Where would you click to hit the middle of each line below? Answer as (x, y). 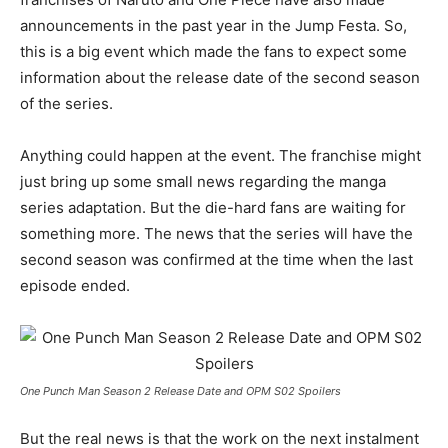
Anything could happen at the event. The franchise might (220, 155)
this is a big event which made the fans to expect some (213, 51)
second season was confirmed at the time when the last (216, 259)
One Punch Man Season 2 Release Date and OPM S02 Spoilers (180, 391)
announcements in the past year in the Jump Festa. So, (213, 25)
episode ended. (75, 285)
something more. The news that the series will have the (216, 233)
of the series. (66, 103)
